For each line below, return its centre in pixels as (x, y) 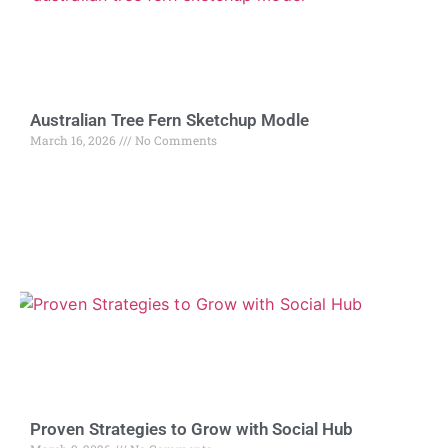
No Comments (174, 139)
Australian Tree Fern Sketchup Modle (169, 119)
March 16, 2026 (74, 139)
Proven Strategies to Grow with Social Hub (191, 428)
